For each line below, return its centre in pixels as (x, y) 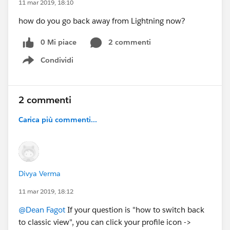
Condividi (57, 60)
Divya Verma (40, 173)
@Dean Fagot (42, 209)
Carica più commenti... (58, 119)
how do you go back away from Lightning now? (102, 21)
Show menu (53, 65)
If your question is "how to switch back (135, 209)
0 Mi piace (59, 42)
